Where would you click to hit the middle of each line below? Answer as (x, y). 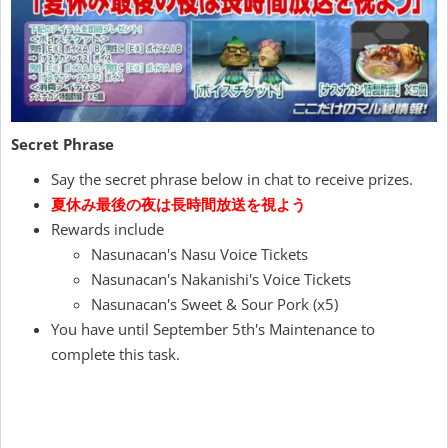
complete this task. (115, 353)
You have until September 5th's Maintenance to (213, 328)
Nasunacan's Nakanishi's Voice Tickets (221, 278)
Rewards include (107, 228)
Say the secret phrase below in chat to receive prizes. (232, 178)
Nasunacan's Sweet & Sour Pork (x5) (214, 303)
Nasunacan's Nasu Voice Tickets (199, 253)
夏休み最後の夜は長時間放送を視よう (178, 203)
